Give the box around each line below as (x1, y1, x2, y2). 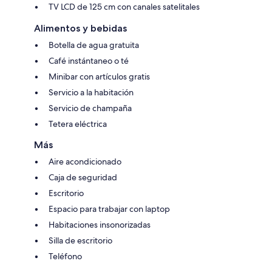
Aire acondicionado (49, 155, 121, 167)
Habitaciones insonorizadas (49, 219, 151, 230)
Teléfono (49, 250, 82, 262)
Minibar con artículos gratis (49, 70, 150, 82)
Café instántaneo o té (49, 55, 129, 66)
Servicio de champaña (49, 102, 132, 114)
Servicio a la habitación (49, 86, 134, 98)
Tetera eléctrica (49, 118, 107, 129)
